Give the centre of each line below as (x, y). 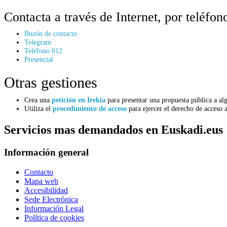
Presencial (39, 59)
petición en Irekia (79, 100)
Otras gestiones (51, 82)
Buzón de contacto (51, 33)
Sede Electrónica (51, 199)
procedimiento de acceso (90, 108)
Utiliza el (39, 108)
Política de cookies (54, 217)
